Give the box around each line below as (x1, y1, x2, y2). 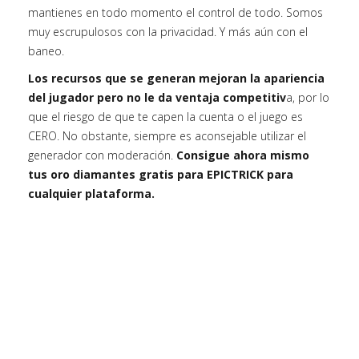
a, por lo (286, 89, 329, 105)
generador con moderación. (28, 147, 176, 163)
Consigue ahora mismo (176, 147, 309, 163)
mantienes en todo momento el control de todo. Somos (28, 4, 323, 20)
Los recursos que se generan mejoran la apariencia (28, 70, 325, 86)
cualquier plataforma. (28, 185, 155, 201)
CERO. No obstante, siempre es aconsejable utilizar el (28, 127, 306, 143)
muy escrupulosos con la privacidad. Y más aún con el (28, 23, 308, 39)
